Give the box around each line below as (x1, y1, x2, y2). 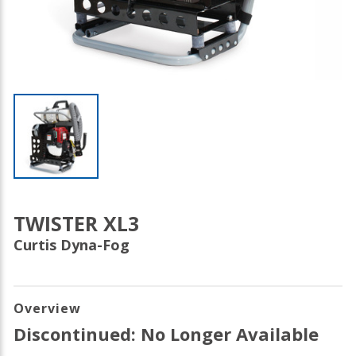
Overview (14, 300, 81, 317)
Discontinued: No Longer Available (14, 322, 319, 346)
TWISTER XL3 (14, 210, 139, 237)
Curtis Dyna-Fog (14, 235, 130, 254)
